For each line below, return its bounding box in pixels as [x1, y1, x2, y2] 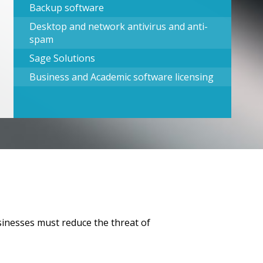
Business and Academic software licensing [29, 70, 214, 83]
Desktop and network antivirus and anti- [29, 19, 208, 33]
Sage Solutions [29, 51, 96, 65]
